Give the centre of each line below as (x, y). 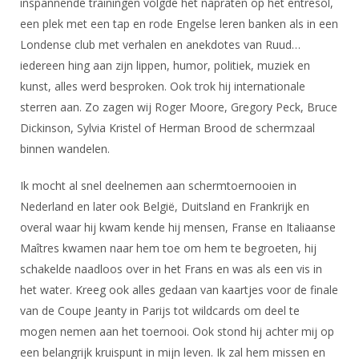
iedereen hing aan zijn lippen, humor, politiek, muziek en (165, 65)
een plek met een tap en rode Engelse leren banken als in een (179, 24)
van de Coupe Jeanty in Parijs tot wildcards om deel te (160, 311)
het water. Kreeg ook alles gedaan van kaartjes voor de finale (179, 290)
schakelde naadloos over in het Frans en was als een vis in (171, 269)
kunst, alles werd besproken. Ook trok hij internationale (163, 86)
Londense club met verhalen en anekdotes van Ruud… (160, 44)
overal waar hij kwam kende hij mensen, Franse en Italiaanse (178, 227)
